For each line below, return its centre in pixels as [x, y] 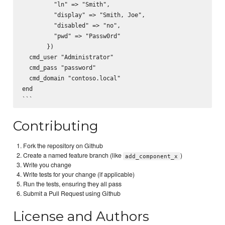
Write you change [47, 165]
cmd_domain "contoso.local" [71, 78]
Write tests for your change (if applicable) [79, 175]
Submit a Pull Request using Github [72, 194]
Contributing [56, 126]
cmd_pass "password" [59, 68]
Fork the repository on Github [63, 146]
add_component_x [152, 156]
